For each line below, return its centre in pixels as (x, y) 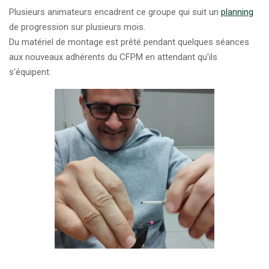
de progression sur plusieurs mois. (77, 27)
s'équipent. (30, 72)
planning (237, 12)
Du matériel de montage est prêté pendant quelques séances (129, 42)
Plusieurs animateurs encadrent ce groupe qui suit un (115, 12)
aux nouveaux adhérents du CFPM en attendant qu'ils (113, 57)
